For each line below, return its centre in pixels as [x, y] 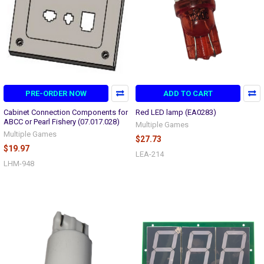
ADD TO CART [188, 94]
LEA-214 [150, 154]
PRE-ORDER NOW [56, 94]
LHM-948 [19, 164]
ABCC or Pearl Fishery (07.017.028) [62, 122]
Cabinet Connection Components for [66, 113]
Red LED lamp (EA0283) [176, 113]
